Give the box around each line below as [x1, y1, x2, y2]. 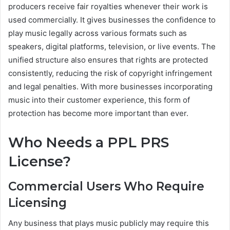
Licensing [8, 195, 67, 210]
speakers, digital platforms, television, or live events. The [8, 42, 216, 52]
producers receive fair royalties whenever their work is [8, 2, 208, 12]
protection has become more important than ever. [8, 108, 188, 119]
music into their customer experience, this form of [8, 95, 190, 105]
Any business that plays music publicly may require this [8, 218, 209, 228]
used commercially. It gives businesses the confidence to [8, 15, 216, 25]
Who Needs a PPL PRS [8, 134, 169, 151]
